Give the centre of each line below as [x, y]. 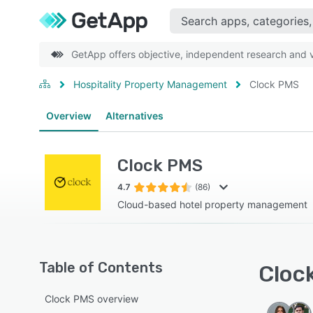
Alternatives [134, 116]
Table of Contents [101, 268]
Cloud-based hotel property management [212, 204]
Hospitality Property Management [150, 84]
